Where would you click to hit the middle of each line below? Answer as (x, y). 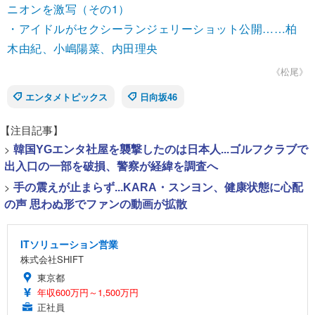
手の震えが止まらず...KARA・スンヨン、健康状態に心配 (158, 188)
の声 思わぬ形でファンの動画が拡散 (96, 205)
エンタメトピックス (66, 97)
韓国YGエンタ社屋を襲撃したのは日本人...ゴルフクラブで (161, 150)
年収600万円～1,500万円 (88, 292)
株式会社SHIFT (52, 259)
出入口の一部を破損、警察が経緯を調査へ (111, 167)
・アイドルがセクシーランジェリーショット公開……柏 (152, 29)
